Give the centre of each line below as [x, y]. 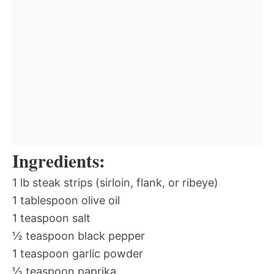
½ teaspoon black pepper [79, 236]
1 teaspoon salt [51, 218]
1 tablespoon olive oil [66, 200]
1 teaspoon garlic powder [78, 254]
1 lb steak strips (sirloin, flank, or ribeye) [115, 183]
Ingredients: [59, 161]
